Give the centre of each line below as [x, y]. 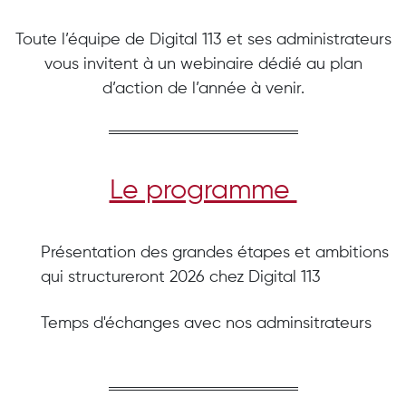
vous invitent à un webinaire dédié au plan [203, 64]
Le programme [203, 191]
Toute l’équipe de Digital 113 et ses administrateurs [203, 39]
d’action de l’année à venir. [203, 88]
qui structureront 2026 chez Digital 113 [181, 277]
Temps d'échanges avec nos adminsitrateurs [206, 323]
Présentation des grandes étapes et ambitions [215, 252]
